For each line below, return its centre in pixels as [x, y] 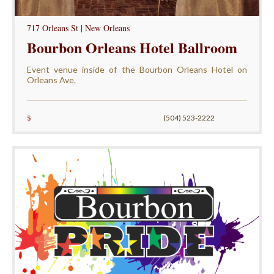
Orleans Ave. [51, 80]
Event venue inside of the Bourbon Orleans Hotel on [137, 69]
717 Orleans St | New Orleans [78, 28]
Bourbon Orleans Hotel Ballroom [132, 47]
